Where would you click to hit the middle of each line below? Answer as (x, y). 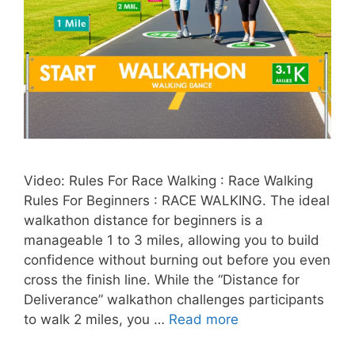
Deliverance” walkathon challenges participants (174, 300)
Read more (204, 319)
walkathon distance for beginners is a (143, 220)
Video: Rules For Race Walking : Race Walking (168, 181)
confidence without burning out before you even (177, 260)
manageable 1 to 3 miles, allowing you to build (172, 240)
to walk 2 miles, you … (96, 319)
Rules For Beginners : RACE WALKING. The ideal (177, 200)
